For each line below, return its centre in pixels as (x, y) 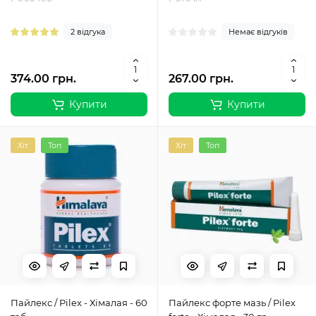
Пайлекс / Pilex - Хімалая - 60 (79, 303)
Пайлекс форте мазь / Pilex (232, 303)
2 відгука (88, 32)
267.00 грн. (201, 79)
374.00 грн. (43, 79)
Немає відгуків (258, 32)
